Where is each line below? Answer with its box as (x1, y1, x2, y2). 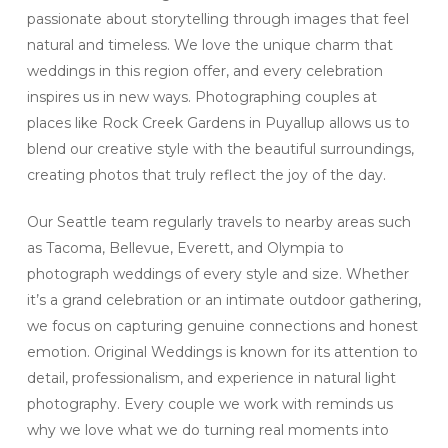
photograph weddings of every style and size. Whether (26, 264, 409, 283)
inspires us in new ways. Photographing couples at (26, 87, 377, 106)
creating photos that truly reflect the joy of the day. (26, 165, 386, 184)
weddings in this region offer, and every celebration (26, 61, 383, 80)
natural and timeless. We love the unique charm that (26, 35, 393, 54)
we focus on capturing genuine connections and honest (26, 316, 418, 335)
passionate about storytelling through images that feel (26, 9, 409, 28)
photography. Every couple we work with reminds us (26, 394, 393, 413)
